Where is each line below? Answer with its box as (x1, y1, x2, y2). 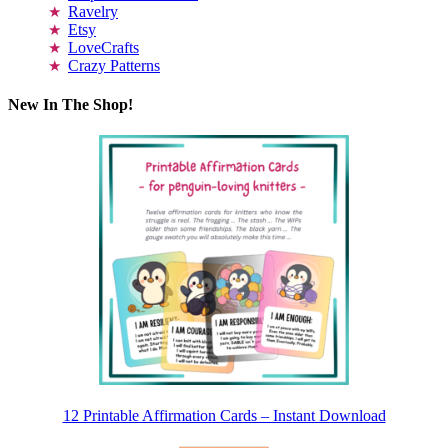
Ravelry (68, 2, 118, 20)
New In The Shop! (8, 95, 133, 113)
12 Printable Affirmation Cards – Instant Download (62, 407, 386, 425)
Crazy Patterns (68, 56, 160, 74)
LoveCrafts (68, 38, 139, 56)
